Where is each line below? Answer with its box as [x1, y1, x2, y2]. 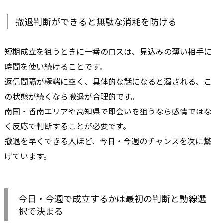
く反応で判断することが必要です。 [4, 120, 131, 132]
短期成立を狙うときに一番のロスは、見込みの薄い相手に [4, 45, 212, 58]
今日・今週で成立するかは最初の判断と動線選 [18, 192, 206, 205]
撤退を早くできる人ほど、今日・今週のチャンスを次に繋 [4, 135, 211, 147]
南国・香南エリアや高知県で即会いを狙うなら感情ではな [4, 105, 212, 117]
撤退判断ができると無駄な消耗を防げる [15, 15, 177, 28]
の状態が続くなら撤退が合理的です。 [4, 90, 139, 103]
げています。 [4, 150, 51, 162]
